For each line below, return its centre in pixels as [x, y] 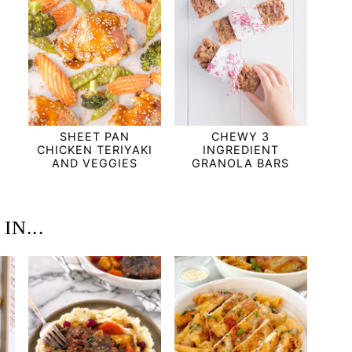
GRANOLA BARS [241, 163]
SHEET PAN [94, 136]
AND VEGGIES [94, 163]
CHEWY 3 [241, 136]
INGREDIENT [240, 149]
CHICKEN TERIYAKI [94, 149]
